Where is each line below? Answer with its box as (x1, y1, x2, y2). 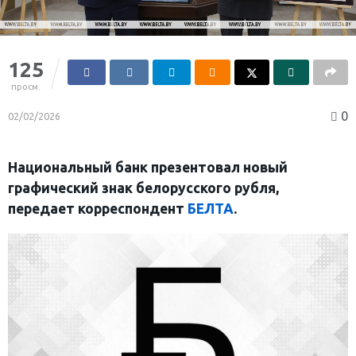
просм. (11, 82, 41, 92)
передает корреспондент (8, 201, 188, 217)
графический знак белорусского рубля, (8, 180, 279, 196)
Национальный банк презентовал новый (8, 160, 288, 176)
